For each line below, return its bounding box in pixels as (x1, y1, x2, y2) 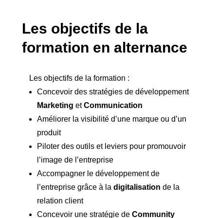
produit (36, 128, 61, 137)
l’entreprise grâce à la (36, 183, 113, 192)
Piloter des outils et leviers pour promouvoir (36, 142, 186, 151)
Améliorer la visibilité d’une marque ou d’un (36, 115, 186, 124)
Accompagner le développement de (36, 169, 160, 178)
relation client (36, 197, 83, 205)
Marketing (36, 101, 75, 110)
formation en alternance (21, 39, 187, 56)
